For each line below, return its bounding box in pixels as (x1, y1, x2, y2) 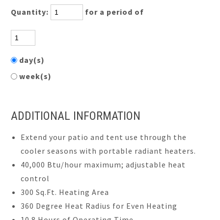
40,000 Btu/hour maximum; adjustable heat (21, 160, 186, 169)
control (21, 173, 50, 183)
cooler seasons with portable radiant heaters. (21, 146, 196, 156)
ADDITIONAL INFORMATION (11, 109, 141, 123)
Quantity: (11, 7, 51, 17)
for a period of (85, 7, 148, 17)
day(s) (17, 55, 49, 65)
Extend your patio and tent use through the (21, 132, 187, 142)
